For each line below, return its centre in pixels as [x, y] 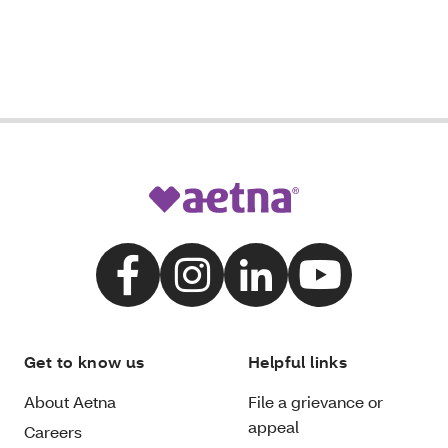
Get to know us [84, 361]
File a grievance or [315, 401]
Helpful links [298, 361]
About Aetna [70, 401]
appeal [273, 426]
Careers [53, 431]
